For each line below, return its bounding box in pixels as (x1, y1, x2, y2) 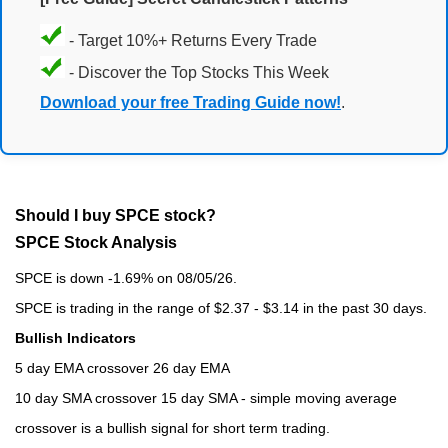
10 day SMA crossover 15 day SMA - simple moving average (15, 389, 397, 406)
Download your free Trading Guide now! (40, 94, 341, 112)
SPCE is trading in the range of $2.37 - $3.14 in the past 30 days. (15, 299, 427, 316)
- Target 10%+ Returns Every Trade (65, 32, 317, 50)
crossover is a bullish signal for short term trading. (15, 419, 330, 436)
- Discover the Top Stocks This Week (65, 64, 329, 82)
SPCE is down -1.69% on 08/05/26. (15, 269, 237, 286)
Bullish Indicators (15, 329, 136, 346)
